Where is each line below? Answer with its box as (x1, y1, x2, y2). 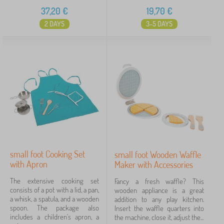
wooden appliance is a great (114, 185, 204, 195)
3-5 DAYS (146, 19, 172, 28)
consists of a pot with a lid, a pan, (10, 185, 99, 194)
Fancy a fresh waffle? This (114, 176, 204, 186)
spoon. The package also (10, 203, 99, 212)
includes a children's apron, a (10, 212, 99, 221)
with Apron (10, 158, 47, 169)
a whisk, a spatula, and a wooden (10, 194, 99, 203)
